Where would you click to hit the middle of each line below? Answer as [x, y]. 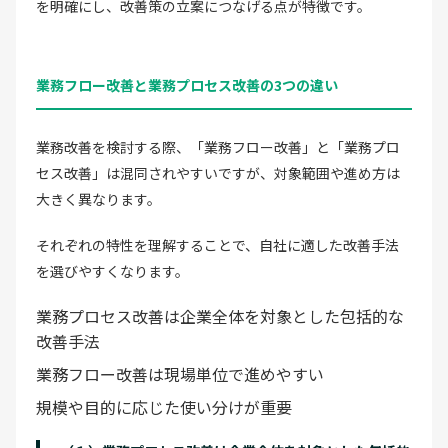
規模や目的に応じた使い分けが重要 [164, 406]
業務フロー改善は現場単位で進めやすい [180, 373]
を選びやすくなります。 [112, 270]
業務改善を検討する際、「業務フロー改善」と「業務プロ [218, 146]
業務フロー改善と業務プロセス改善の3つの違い [187, 84]
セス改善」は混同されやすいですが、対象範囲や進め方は [218, 172]
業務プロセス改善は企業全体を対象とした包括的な [220, 315]
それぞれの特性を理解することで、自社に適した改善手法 [217, 244]
